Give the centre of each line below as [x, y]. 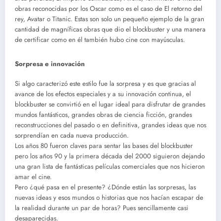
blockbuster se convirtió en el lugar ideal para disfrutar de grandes [110, 105]
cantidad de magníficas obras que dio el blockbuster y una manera [110, 29]
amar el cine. [33, 177]
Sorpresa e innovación [50, 64]
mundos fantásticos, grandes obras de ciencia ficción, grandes [103, 115]
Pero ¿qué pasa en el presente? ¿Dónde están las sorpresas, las [105, 187]
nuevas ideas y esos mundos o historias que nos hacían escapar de [109, 198]
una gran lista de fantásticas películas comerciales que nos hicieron [110, 167]
